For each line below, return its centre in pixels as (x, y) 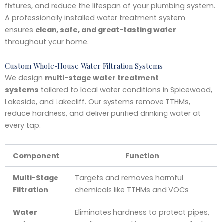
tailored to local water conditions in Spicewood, (125, 90)
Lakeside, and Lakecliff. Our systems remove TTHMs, (98, 102)
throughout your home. (47, 41)
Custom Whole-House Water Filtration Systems (84, 66)
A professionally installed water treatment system (95, 18)
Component (36, 155)
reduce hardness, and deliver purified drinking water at (103, 114)
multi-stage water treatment (102, 78)
